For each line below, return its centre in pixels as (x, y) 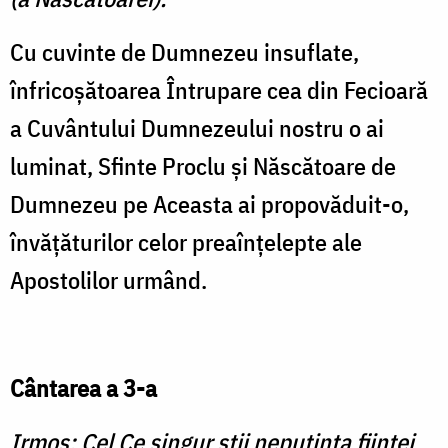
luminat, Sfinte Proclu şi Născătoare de (203, 166)
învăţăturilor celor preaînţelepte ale (186, 242)
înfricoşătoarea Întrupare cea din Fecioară (219, 90)
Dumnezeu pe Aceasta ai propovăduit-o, (209, 204)
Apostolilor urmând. (108, 280)
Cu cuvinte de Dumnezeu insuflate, (184, 52)
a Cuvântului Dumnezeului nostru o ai (197, 128)
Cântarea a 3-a (83, 388)
